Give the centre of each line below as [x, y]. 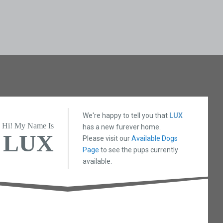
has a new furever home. [122, 127]
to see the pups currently [139, 150]
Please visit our [107, 138]
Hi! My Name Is [28, 126]
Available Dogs [155, 138]
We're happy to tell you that [126, 115]
